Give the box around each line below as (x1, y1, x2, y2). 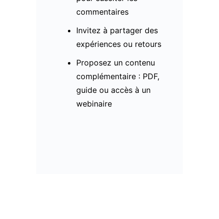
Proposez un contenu (76, 57, 155, 67)
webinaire (76, 98, 112, 109)
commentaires (76, 6, 129, 17)
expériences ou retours (76, 39, 161, 49)
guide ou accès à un (76, 85, 151, 95)
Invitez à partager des (76, 25, 158, 35)
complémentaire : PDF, (76, 71, 159, 81)
